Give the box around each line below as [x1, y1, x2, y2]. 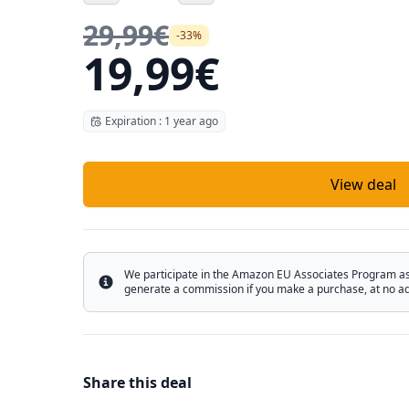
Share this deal [83, 372, 192, 393]
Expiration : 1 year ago [105, 113, 218, 129]
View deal [330, 174, 396, 194]
